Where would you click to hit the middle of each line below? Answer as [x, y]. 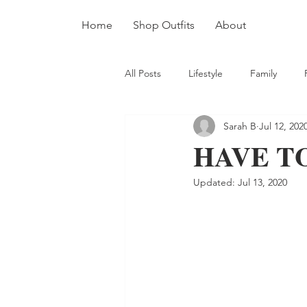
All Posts [143, 73]
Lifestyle [206, 73]
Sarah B [240, 126]
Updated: [216, 182]
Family [263, 73]
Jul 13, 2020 [262, 182]
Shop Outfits [164, 25]
